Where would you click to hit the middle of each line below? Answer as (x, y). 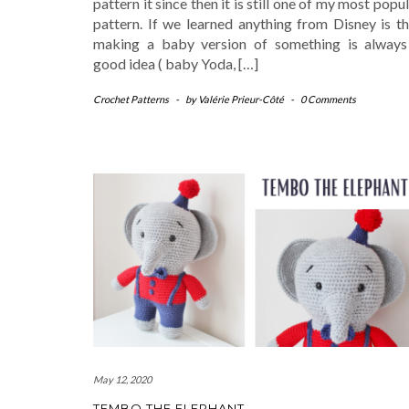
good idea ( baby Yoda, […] (176, 64)
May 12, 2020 (122, 379)
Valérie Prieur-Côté (241, 100)
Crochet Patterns (131, 100)
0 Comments (328, 100)
